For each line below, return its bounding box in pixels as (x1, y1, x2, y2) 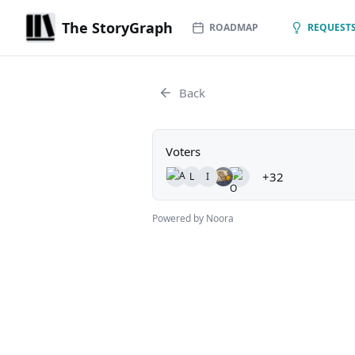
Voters (166, 143, 200, 159)
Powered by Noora (152, 212, 234, 225)
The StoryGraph (62, 18, 173, 37)
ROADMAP (209, 21, 258, 34)
